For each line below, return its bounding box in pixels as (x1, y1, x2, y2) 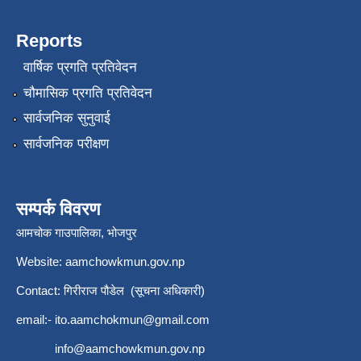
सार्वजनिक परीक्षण (23, 135, 109, 151)
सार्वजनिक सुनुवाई (23, 110, 110, 127)
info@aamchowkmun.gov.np (55, 341, 205, 355)
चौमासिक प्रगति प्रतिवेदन (23, 85, 152, 101)
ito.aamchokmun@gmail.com (55, 312, 210, 326)
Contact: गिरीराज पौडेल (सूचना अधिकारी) (16, 283, 205, 297)
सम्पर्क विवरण (16, 198, 100, 219)
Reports (16, 31, 82, 52)
